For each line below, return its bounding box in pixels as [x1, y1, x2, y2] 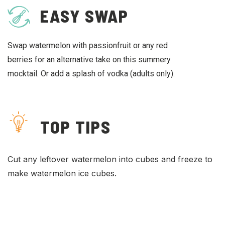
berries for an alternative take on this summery [8, 55, 171, 65]
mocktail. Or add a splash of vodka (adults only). [8, 69, 175, 79]
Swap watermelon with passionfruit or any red [8, 41, 168, 51]
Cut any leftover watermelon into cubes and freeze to [8, 154, 212, 165]
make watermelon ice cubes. [8, 168, 117, 179]
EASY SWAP [40, 6, 129, 27]
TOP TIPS [40, 117, 111, 138]
